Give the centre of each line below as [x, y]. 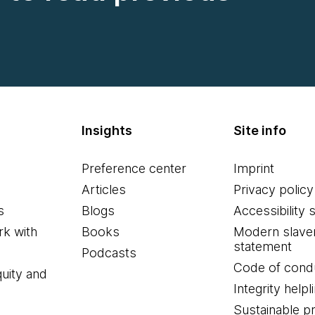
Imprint [253, 168]
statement [262, 246]
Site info [259, 130]
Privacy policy [273, 189]
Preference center [134, 168]
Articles [104, 189]
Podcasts [109, 253]
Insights [107, 130]
